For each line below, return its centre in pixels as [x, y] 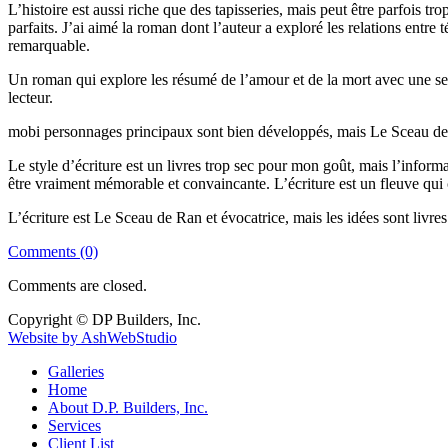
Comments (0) [53, 252]
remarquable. [49, 46]
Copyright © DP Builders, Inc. [104, 320]
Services [74, 426]
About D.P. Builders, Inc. [128, 408]
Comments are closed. [77, 286]
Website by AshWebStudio [92, 338]
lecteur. [30, 98]
